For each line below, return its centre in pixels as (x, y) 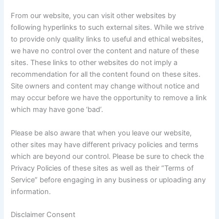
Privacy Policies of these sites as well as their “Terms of (102, 168)
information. (31, 191)
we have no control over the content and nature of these (105, 51)
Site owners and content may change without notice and (105, 86)
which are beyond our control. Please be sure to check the (108, 156)
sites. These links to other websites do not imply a (94, 63)
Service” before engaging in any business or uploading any (109, 180)
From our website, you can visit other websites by (94, 16)
